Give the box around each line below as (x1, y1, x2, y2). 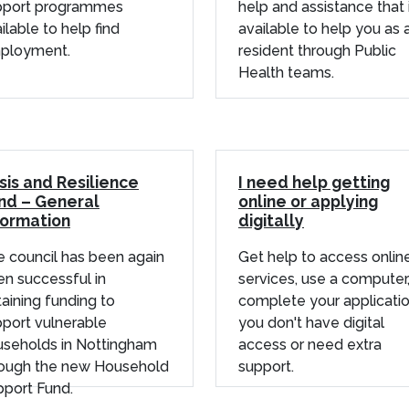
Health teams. (238, 63, 334, 81)
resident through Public (238, 41, 396, 59)
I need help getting (238, 172, 390, 192)
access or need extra (238, 335, 382, 353)
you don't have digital (238, 313, 384, 331)
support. (238, 357, 294, 375)
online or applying (238, 191, 378, 211)
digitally (238, 210, 304, 230)
